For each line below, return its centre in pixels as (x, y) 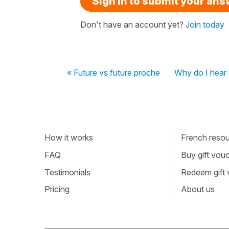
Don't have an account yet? (133, 24)
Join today (205, 24)
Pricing (57, 189)
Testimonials (67, 172)
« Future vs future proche (113, 72)
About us (198, 189)
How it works (69, 138)
